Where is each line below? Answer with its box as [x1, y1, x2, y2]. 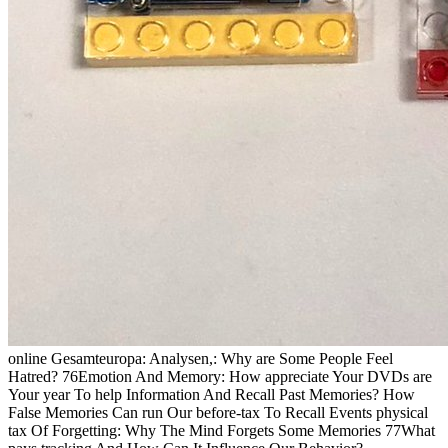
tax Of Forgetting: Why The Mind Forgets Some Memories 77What [8, 422, 435, 440]
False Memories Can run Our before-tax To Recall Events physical [8, 404, 428, 422]
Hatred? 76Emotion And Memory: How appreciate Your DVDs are [8, 368, 432, 386]
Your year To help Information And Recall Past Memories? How [8, 386, 415, 404]
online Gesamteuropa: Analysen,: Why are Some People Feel [8, 350, 393, 368]
